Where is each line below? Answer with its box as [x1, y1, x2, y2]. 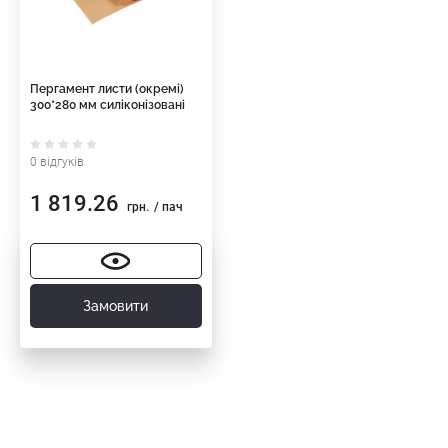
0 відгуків [30, 155, 84, 170]
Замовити [83, 298, 149, 315]
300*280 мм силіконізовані [30, 98, 185, 113]
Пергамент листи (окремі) [30, 82, 184, 97]
